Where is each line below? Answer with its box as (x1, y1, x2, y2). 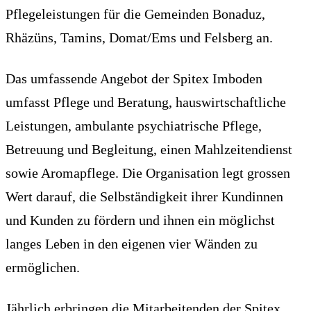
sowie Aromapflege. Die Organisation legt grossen (6, 165, 290, 180)
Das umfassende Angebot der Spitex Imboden (6, 70, 262, 86)
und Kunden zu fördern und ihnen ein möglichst (6, 212, 275, 228)
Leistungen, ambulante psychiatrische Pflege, (6, 117, 262, 133)
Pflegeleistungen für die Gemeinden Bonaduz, (6, 6, 265, 22)
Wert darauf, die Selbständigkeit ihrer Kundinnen (6, 188, 283, 204)
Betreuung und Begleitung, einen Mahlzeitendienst (6, 141, 292, 157)
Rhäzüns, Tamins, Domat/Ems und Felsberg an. (6, 29, 273, 45)
